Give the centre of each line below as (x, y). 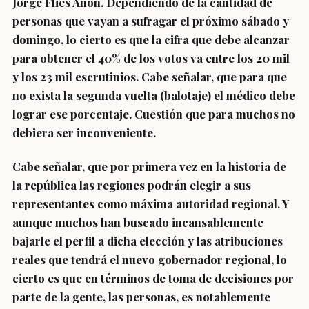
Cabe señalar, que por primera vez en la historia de (149, 166)
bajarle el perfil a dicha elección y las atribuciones (148, 241)
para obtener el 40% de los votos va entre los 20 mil (151, 58)
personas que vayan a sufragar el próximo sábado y (151, 21)
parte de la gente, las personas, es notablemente (141, 297)
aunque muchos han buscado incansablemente (138, 222)
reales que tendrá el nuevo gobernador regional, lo (150, 259)
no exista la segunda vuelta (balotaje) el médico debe (154, 95)
